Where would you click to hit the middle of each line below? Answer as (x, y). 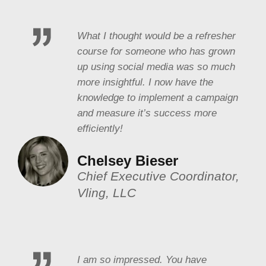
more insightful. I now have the (145, 82)
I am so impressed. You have (142, 259)
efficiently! (100, 128)
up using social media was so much (156, 66)
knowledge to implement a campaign (158, 97)
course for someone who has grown (156, 51)
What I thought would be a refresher (156, 35)
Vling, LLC (107, 192)
